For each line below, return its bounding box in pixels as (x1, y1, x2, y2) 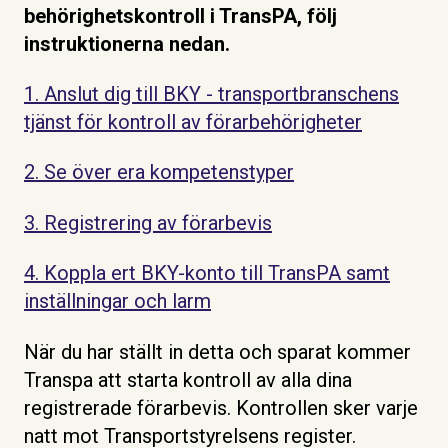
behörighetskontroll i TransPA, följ (24, 3, 337, 28)
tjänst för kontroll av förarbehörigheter (24, 109, 362, 134)
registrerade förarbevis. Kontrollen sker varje (24, 395, 418, 420)
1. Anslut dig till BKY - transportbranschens (24, 81, 399, 106)
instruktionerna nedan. (24, 31, 230, 56)
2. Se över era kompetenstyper (24, 160, 294, 185)
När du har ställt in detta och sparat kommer (24, 339, 411, 364)
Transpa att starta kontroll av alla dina (24, 367, 352, 392)
